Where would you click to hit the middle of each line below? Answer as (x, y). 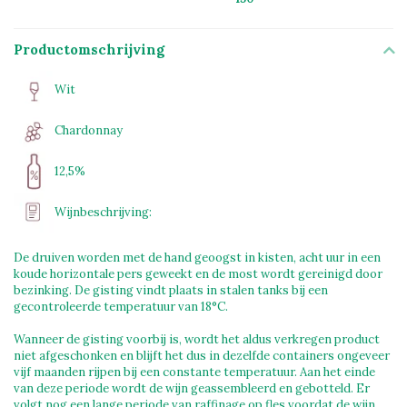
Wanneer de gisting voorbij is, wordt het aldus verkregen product (197, 340)
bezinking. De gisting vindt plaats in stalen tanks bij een (171, 291)
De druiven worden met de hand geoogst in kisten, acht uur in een (197, 258)
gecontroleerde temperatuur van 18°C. (121, 307)
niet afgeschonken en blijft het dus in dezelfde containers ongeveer (202, 356)
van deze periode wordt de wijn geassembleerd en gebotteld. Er (192, 389)
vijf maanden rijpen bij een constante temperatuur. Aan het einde (194, 372)
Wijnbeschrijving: (103, 213)
